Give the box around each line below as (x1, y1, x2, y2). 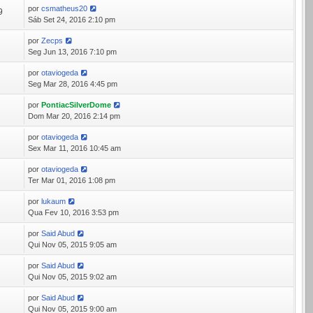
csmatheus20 (41, 4, 88, 13)
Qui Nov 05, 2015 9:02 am (28, 272, 117, 281)
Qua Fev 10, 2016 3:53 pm (28, 208, 119, 217)
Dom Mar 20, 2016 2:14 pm (28, 112, 121, 120)
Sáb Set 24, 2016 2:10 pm (28, 15, 116, 24)
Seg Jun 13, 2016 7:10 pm (28, 48, 117, 56)
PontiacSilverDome (41, 101, 112, 109)
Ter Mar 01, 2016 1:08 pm (28, 176, 116, 184)
